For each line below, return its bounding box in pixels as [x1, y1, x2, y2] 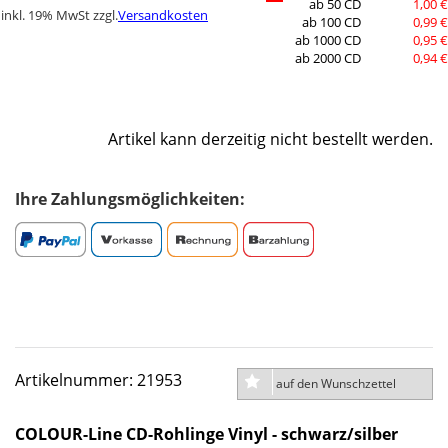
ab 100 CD [301, 14, 361, 32]
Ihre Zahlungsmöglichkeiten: [15, 188, 245, 211]
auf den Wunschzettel [276, 375, 396, 392]
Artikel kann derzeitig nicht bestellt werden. [108, 128, 433, 151]
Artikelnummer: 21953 [15, 369, 182, 392]
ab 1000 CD [294, 32, 361, 50]
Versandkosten [118, 7, 208, 24]
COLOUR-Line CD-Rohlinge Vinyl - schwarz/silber [15, 422, 398, 445]
